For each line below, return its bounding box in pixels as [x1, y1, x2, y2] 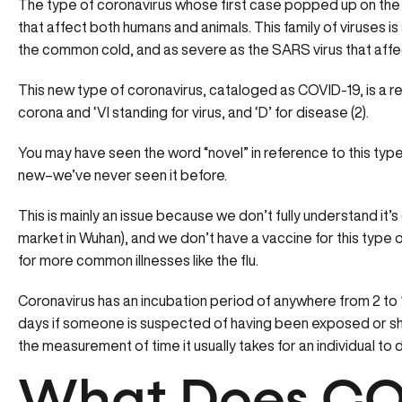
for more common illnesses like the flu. [18, 253, 258, 267]
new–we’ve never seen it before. [18, 168, 230, 182]
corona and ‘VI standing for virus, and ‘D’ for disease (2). [18, 105, 371, 119]
